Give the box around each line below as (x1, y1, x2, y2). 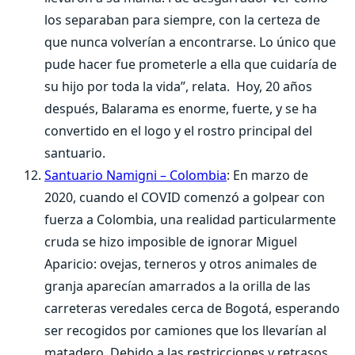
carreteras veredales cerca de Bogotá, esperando (44, 300, 340, 317)
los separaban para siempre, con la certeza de (44, 11, 320, 29)
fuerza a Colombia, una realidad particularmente (44, 211, 336, 228)
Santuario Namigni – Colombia (44, 166, 227, 184)
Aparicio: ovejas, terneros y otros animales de (44, 255, 317, 273)
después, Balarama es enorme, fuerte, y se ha (44, 100, 317, 117)
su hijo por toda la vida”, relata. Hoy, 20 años (44, 78, 312, 95)
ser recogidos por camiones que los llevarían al (44, 322, 326, 339)
